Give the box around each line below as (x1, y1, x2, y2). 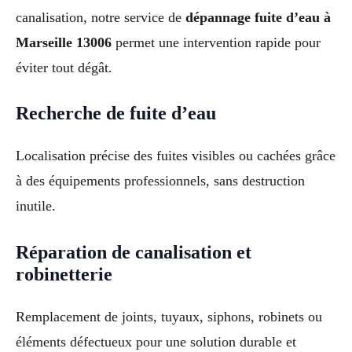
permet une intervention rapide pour (112, 34, 321, 50)
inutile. (16, 198, 56, 214)
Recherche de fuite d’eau (16, 103, 216, 124)
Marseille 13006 (16, 34, 112, 50)
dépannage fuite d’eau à (185, 9, 331, 25)
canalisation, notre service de (16, 9, 185, 25)
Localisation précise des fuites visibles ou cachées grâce (16, 148, 335, 164)
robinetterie (16, 264, 112, 285)
